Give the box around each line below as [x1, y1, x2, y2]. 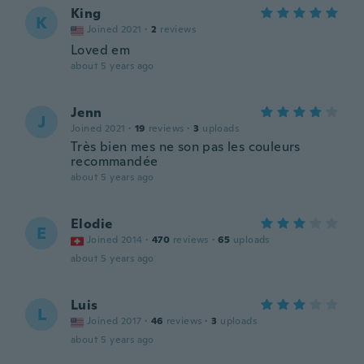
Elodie [71, 215, 113, 232]
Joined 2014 [87, 233, 143, 246]
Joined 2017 [87, 314, 142, 327]
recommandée [71, 153, 158, 170]
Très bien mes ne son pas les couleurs [71, 138, 301, 155]
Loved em [71, 41, 131, 58]
